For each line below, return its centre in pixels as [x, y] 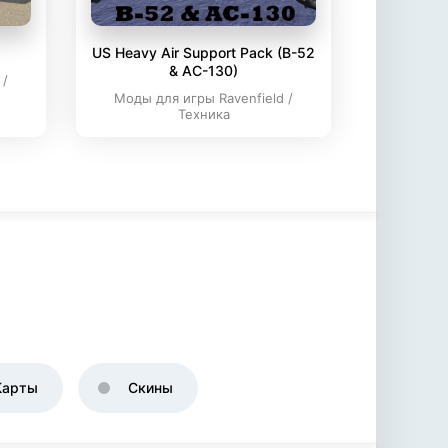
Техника [203, 114]
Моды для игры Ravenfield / [203, 98]
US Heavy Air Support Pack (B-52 [203, 52]
